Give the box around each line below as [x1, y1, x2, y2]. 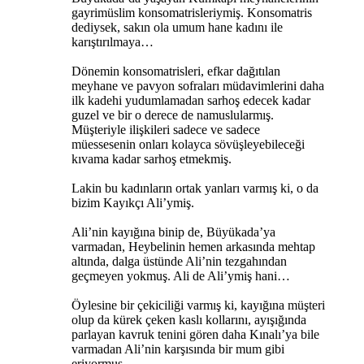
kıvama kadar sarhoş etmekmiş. [71, 151, 232, 166]
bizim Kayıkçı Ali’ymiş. [71, 195, 194, 210]
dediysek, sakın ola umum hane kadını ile [71, 19, 283, 34]
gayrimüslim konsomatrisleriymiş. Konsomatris [71, 5, 312, 19]
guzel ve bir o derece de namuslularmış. [71, 107, 274, 122]
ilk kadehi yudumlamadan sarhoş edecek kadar [71, 93, 310, 107]
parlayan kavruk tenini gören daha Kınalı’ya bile [71, 327, 319, 341]
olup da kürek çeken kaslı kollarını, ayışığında [71, 312, 306, 327]
